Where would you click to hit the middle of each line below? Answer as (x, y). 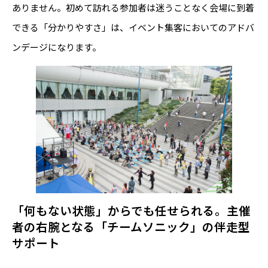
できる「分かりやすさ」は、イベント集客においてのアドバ (133, 27)
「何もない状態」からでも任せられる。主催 (131, 210)
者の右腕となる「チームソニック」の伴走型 (131, 226)
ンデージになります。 (57, 47)
